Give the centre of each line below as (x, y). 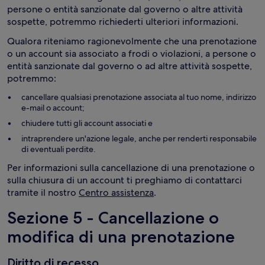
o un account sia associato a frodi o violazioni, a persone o (132, 54)
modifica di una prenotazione (121, 237)
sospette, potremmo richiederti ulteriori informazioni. (123, 22)
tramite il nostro (43, 193)
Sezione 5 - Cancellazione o (113, 218)
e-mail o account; (53, 108)
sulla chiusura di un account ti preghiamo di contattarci (125, 180)
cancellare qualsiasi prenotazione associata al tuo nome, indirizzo (139, 97)
